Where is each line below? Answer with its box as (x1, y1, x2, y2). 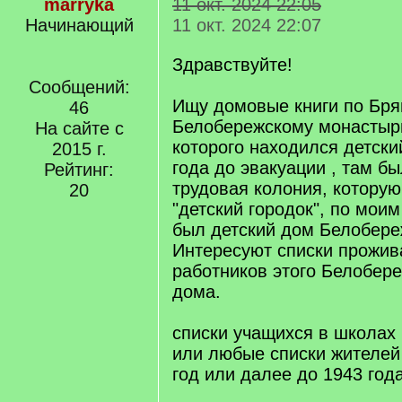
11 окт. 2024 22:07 (172, 15, 321, 35)
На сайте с (34, 118, 124, 138)
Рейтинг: (44, 160, 114, 179)
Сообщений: (28, 77, 130, 97)
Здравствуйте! (172, 55, 293, 74)
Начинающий (24, 15, 134, 35)
